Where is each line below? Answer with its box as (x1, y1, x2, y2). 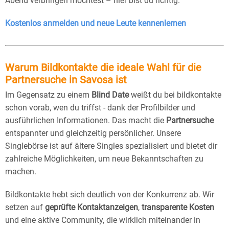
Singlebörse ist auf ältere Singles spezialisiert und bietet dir (5, 141, 217, 151)
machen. (5, 166, 36, 176)
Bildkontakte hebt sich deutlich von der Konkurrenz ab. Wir (5, 189, 214, 199)
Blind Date (91, 89, 129, 100)
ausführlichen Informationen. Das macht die (5, 115, 166, 125)
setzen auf (5, 202, 45, 212)
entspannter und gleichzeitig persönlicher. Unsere (5, 128, 181, 138)
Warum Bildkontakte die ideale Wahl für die (5, 61, 201, 74)
